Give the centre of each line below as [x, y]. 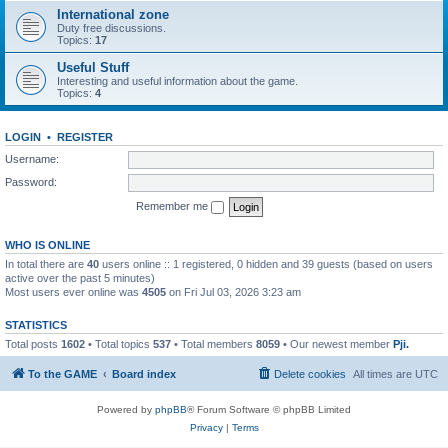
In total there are [46, 263]
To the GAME [62, 374]
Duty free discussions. [111, 28]
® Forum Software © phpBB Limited [269, 409]
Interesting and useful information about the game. [177, 81]
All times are [384, 374]
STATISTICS [36, 324]
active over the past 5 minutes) [80, 277]
